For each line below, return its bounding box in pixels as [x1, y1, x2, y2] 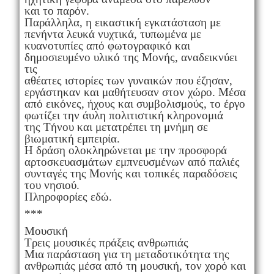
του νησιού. [24, 178, 80, 191]
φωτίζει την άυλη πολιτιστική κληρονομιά [24, 108, 223, 122]
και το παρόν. [24, 4, 89, 17]
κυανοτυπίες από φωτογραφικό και [24, 39, 190, 52]
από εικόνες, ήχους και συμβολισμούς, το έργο [24, 97, 245, 110]
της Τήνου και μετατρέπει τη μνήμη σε [24, 120, 208, 133]
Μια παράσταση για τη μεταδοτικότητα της [24, 247, 229, 261]
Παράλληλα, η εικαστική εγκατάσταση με [24, 15, 221, 29]
